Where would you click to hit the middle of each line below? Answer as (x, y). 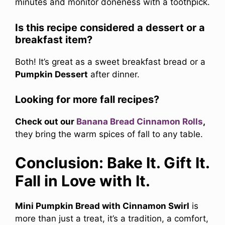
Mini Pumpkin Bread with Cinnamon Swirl (102, 206)
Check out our (46, 122)
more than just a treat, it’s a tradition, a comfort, (112, 218)
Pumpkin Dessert (51, 74)
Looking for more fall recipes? (87, 100)
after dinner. (114, 74)
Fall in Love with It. (83, 181)
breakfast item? (54, 39)
